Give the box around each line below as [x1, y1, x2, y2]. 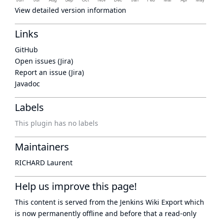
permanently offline [38, 209, 103, 218]
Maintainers [15, 140, 69, 153]
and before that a [103, 209, 165, 218]
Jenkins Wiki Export [120, 197, 183, 207]
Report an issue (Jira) [15, 68, 84, 77]
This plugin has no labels [15, 118, 98, 128]
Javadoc [15, 79, 40, 88]
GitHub [15, 45, 38, 54]
